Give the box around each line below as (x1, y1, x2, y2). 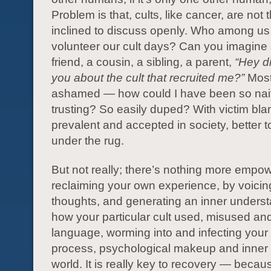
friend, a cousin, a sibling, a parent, (51, 56, 235, 68)
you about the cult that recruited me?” (51, 71, 244, 84)
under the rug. (51, 134, 124, 147)
